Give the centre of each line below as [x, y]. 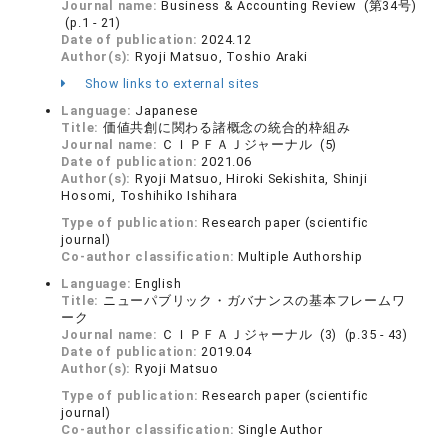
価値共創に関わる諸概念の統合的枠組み [226, 128]
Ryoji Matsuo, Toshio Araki [221, 57]
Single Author [280, 430]
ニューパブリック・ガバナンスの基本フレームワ [254, 301]
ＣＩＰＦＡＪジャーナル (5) [249, 145]
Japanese [167, 111]
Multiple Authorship [300, 257]
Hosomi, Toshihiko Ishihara [150, 196]
